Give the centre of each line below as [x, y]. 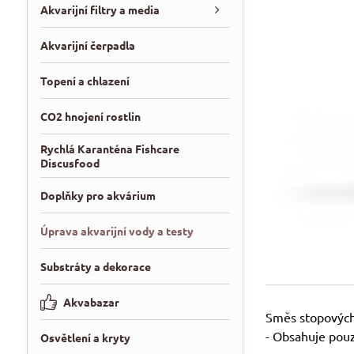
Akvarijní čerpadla [87, 45]
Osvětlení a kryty [85, 337]
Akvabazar [91, 302]
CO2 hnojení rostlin [90, 116]
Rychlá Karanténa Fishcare [109, 149]
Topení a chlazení [85, 81]
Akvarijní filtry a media [100, 9]
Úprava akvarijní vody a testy [117, 231]
